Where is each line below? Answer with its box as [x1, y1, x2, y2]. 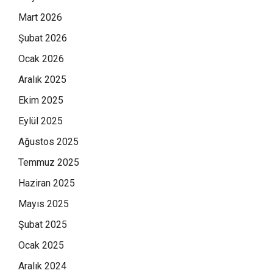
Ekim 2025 [18, 94, 63, 106]
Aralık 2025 [18, 73, 66, 85]
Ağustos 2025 [18, 135, 79, 147]
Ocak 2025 [18, 239, 64, 251]
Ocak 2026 [18, 52, 64, 65]
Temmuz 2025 [18, 156, 79, 168]
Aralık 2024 [18, 260, 66, 272]
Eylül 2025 [18, 115, 63, 127]
